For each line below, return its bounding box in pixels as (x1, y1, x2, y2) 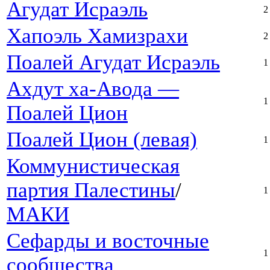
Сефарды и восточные (7, 229, 209, 253)
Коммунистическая (7, 154, 180, 178)
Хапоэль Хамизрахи (7, 24, 188, 48)
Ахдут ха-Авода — (7, 77, 179, 101)
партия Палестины (7, 178, 175, 202)
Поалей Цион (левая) (7, 128, 197, 152)
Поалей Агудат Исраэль (7, 51, 220, 75)
